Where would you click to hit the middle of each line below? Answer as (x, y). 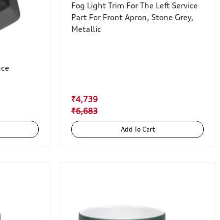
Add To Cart (144, 129)
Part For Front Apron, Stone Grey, (132, 17)
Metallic (86, 29)
